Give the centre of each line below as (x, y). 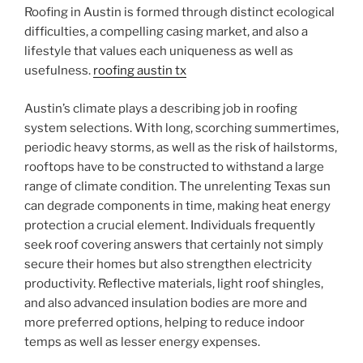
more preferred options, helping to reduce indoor (164, 322)
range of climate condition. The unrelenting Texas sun (177, 186)
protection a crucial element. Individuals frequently (170, 225)
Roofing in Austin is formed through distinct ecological (179, 13)
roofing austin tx (140, 71)
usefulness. (59, 71)
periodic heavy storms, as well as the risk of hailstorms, (181, 147)
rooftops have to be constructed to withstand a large (174, 167)
